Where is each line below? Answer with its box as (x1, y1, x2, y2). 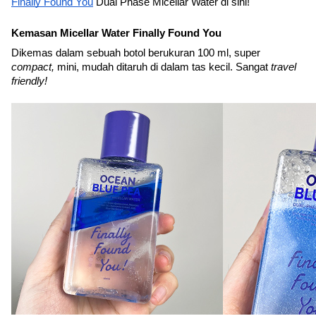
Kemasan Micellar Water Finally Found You (11, 28, 221, 39)
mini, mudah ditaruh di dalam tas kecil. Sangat (54, 61, 271, 73)
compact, (11, 61, 54, 73)
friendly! (11, 75, 47, 87)
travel (271, 61, 296, 73)
